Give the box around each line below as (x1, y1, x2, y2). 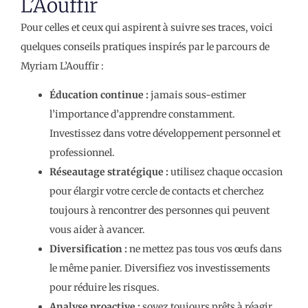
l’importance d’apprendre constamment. (49, 107, 235, 120)
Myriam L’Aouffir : (21, 59, 104, 72)
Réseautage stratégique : (49, 165, 168, 178)
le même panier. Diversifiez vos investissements (49, 261, 270, 274)
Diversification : (49, 242, 127, 255)
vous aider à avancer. (49, 223, 145, 236)
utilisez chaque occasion (168, 165, 283, 178)
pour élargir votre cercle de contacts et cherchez (49, 184, 264, 197)
